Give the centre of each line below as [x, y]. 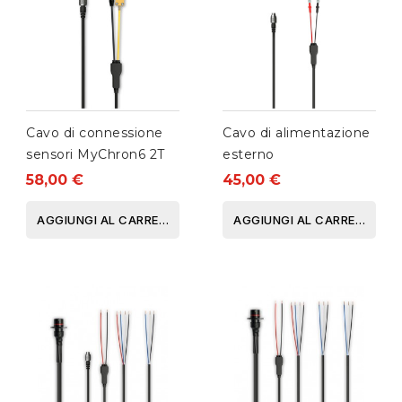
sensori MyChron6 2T [96, 155]
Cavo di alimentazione [297, 133]
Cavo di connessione [95, 133]
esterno [249, 155]
